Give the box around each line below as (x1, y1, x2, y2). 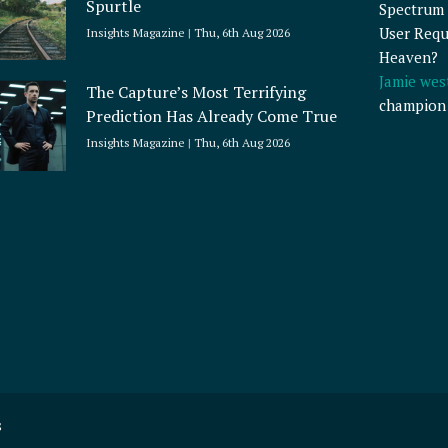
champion (378, 95, 446, 116)
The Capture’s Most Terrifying (86, 81, 307, 104)
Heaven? (378, 47, 438, 68)
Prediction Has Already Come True (86, 105, 338, 128)
